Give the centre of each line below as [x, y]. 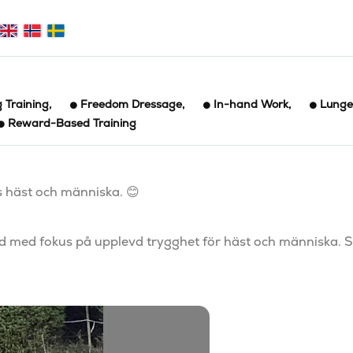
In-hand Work [251, 104]
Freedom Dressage [131, 104]
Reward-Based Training [72, 123]
